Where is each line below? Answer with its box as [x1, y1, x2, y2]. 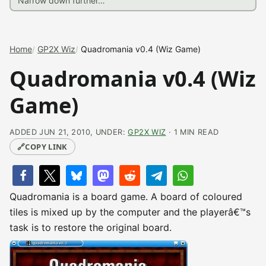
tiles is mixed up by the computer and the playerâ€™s [9, 206, 251, 218]
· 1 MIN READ [166, 128, 219, 137]
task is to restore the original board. [9, 221, 172, 233]
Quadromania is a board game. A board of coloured [9, 191, 242, 202]
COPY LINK [25, 141, 68, 152]
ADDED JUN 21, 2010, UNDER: [9, 128, 128, 137]
